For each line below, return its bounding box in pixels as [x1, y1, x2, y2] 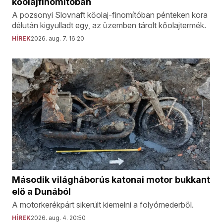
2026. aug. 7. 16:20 [31, 35, 84, 42]
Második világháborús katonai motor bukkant [12, 174, 210, 185]
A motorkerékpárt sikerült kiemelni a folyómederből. [12, 200, 194, 210]
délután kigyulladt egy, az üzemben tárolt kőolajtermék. [12, 20, 206, 30]
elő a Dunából [12, 186, 71, 197]
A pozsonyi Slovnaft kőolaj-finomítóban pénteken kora [12, 10, 208, 20]
